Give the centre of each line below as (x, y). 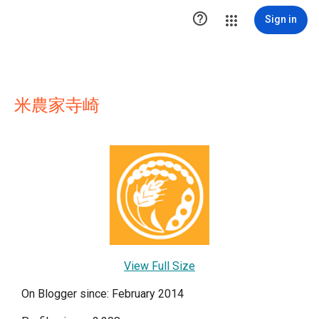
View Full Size (159, 266)
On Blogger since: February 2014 (103, 294)
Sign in (281, 19)
